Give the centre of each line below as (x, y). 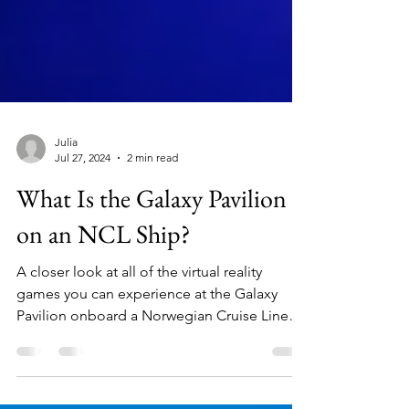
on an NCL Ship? (104, 299)
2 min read (152, 223)
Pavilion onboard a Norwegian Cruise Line (152, 381)
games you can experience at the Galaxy (147, 359)
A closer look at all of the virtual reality (139, 337)
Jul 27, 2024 (83, 223)
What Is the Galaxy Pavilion (152, 264)
